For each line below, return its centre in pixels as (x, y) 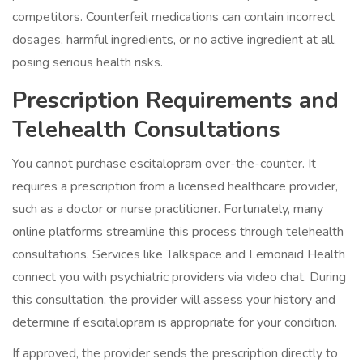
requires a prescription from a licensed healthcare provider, (175, 187)
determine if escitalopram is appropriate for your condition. (175, 323)
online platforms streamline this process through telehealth (178, 232)
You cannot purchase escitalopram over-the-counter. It (164, 164)
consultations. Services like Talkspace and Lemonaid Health (179, 255)
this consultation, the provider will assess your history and (174, 300)
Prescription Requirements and (175, 101)
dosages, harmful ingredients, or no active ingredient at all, (174, 40)
